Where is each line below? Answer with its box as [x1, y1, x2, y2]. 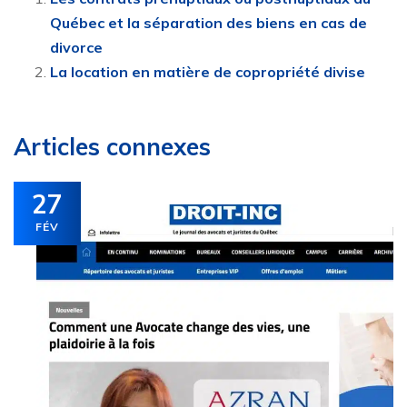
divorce [50, 38, 103, 57]
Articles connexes [14, 132, 211, 163]
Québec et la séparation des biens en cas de [50, 14, 367, 33]
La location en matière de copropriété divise [50, 63, 365, 82]
